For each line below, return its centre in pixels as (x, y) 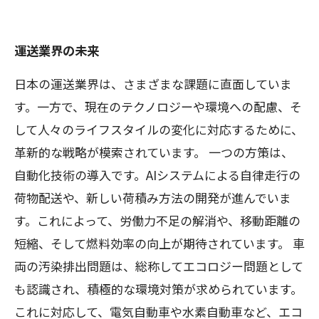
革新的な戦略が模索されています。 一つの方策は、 (154, 152)
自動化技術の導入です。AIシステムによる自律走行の (157, 175)
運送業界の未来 (57, 50)
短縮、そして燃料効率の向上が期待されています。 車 (159, 243)
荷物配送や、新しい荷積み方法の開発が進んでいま (153, 198)
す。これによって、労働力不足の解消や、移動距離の (157, 220)
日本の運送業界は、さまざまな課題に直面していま (153, 84)
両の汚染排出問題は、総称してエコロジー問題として (159, 266)
